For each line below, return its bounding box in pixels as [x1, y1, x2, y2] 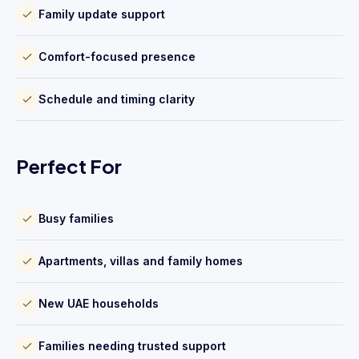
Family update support [38, 7, 165, 21]
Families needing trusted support [38, 339, 226, 353]
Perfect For [16, 154, 122, 178]
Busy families [38, 212, 114, 225]
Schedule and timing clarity [38, 92, 195, 106]
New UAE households [38, 296, 159, 310]
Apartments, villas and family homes [38, 254, 243, 268]
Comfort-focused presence [38, 50, 196, 63]
